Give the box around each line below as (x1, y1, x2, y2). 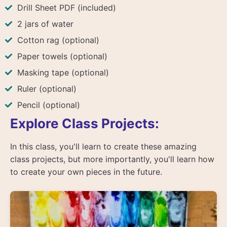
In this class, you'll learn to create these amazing (10, 141, 197, 152)
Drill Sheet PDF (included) (17, 2, 116, 13)
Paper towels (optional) (17, 51, 107, 61)
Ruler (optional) (17, 83, 77, 94)
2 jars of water (17, 18, 73, 29)
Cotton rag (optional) (17, 34, 99, 45)
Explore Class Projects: (10, 115, 159, 131)
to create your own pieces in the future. (10, 166, 162, 177)
